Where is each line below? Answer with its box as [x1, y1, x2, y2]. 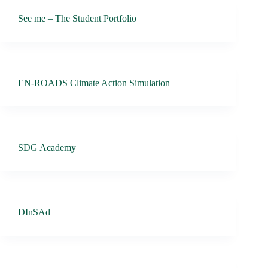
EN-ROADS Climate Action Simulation [18, 77, 170, 88]
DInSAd [18, 206, 50, 217]
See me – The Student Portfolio [18, 13, 136, 23]
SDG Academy [18, 142, 76, 153]
